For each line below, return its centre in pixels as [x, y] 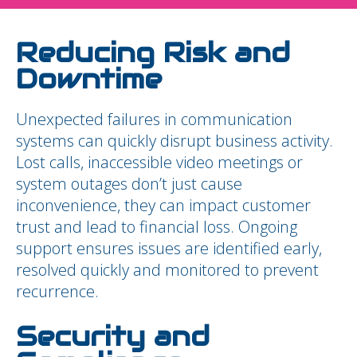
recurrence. [57, 291]
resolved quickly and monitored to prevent [167, 270]
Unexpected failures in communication [154, 119]
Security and [113, 337]
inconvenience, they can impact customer [163, 205]
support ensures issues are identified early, [169, 248]
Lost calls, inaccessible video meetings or [159, 162]
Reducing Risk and [153, 53]
